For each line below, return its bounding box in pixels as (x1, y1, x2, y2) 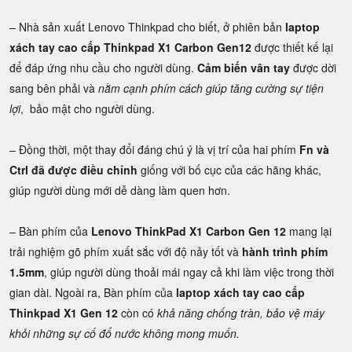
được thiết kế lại (251, 38, 333, 55)
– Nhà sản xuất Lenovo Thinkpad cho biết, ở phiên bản (9, 18, 282, 35)
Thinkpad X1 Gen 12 (9, 304, 118, 321)
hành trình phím (242, 243, 328, 259)
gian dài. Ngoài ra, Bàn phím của (9, 284, 176, 300)
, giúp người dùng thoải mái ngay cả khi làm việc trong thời (44, 263, 334, 280)
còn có (118, 304, 157, 321)
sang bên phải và (9, 79, 98, 96)
